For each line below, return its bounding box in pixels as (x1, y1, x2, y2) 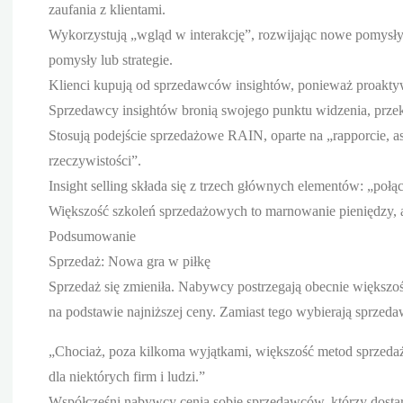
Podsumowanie (49, 228, 136, 244)
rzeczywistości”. (49, 152, 141, 168)
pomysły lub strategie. (49, 51, 173, 67)
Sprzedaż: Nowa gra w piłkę (49, 253, 210, 269)
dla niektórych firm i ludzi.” (49, 368, 205, 384)
